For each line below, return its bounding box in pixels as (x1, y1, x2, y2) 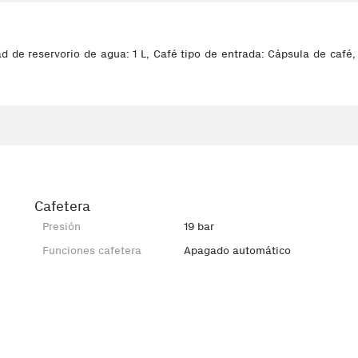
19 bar (184, 220, 215, 233)
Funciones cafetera (42, 244, 142, 257)
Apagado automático (184, 244, 292, 257)
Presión (42, 220, 82, 233)
